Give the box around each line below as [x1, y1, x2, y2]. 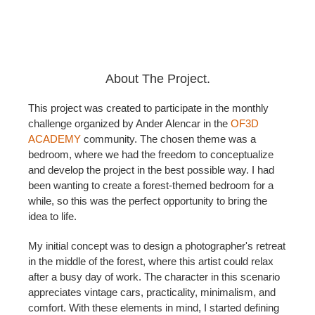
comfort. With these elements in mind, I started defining [28, 302, 279, 314]
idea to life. [28, 210, 77, 222]
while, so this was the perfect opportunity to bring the [28, 195, 267, 207]
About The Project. [105, 71, 210, 86]
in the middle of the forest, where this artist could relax [28, 255, 274, 267]
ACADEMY [28, 133, 81, 145]
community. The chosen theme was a [81, 133, 256, 145]
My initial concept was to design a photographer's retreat [28, 240, 285, 252]
